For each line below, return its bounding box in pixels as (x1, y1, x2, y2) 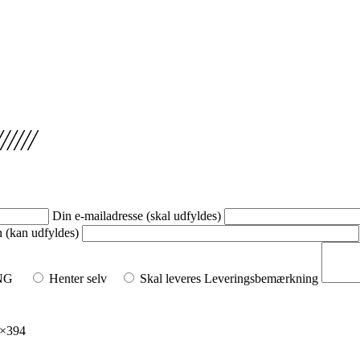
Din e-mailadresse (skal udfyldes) (52, 209, 224, 223)
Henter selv (49, 272, 107, 285)
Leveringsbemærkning (204, 272, 321, 285)
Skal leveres (140, 272, 201, 285)
